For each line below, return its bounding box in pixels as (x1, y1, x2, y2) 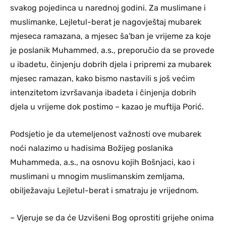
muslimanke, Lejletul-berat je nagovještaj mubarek (10, 17, 201, 27)
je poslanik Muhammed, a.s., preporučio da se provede (10, 45, 214, 55)
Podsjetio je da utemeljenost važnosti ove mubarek (10, 129, 201, 139)
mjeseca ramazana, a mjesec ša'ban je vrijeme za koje (10, 31, 211, 41)
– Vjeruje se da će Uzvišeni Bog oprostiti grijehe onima (10, 213, 214, 223)
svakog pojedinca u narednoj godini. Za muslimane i (10, 3, 206, 13)
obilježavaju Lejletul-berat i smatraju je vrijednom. (10, 186, 199, 196)
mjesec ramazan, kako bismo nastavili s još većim (10, 74, 195, 84)
